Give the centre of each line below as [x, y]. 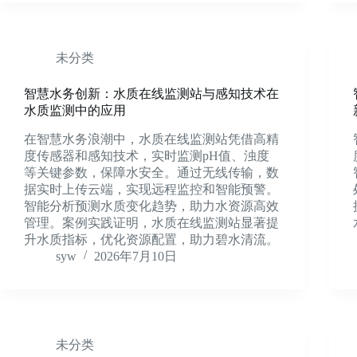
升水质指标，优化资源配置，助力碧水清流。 [151, 239]
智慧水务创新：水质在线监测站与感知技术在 [151, 93]
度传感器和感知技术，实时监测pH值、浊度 [147, 155]
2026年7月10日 [135, 256]
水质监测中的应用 [75, 110]
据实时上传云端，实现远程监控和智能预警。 [151, 189]
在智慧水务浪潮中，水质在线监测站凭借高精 [151, 139]
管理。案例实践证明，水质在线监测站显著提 [151, 222]
